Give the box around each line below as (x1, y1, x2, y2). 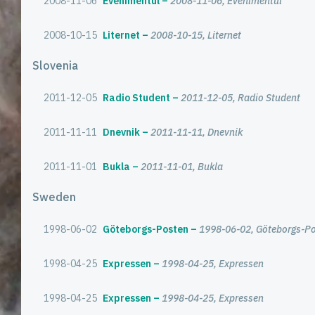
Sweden (32, 190, 76, 204)
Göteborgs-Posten (103, 223, 188, 236)
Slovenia (32, 58, 78, 72)
